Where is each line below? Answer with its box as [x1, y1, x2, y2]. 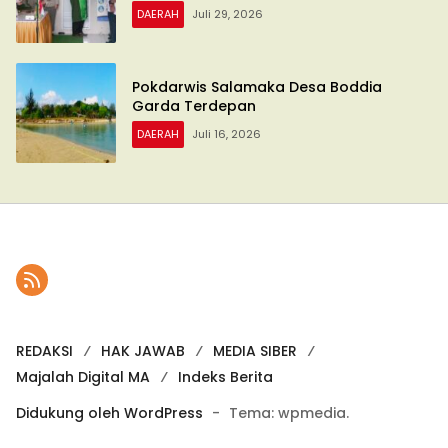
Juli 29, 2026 [192, 5, 263, 22]
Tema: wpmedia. [229, 402, 349, 423]
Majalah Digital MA [16, 366, 150, 387]
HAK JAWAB [101, 340, 185, 361]
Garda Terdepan [132, 95, 260, 116]
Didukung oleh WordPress [16, 402, 203, 423]
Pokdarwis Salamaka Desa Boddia [132, 76, 382, 97]
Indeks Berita [178, 366, 273, 387]
